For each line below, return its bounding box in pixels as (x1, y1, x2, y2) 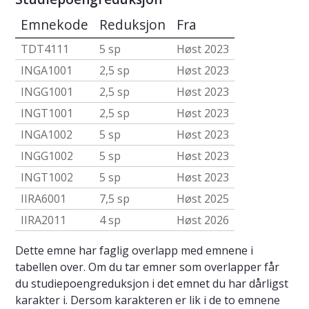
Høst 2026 (177, 212, 229, 228)
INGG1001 (21, 84, 73, 100)
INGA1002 (21, 127, 72, 143)
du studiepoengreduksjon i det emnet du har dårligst (15, 276, 288, 292)
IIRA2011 (21, 212, 66, 228)
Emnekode (21, 15, 88, 34)
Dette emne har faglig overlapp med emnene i (15, 243, 253, 259)
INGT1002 (21, 170, 73, 186)
